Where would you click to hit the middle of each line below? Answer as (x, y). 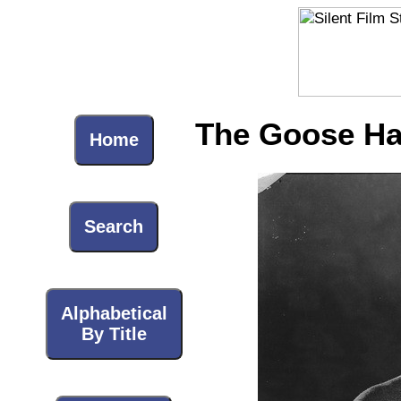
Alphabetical (114, 313)
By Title (114, 334)
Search (114, 226)
